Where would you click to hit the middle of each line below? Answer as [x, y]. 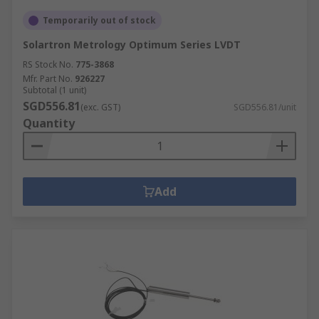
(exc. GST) [100, 107]
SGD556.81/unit [265, 107]
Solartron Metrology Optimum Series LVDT [132, 45]
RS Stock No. [48, 64]
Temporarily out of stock [99, 20]
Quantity [49, 123]
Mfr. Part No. [48, 79]
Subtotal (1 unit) [54, 90]
